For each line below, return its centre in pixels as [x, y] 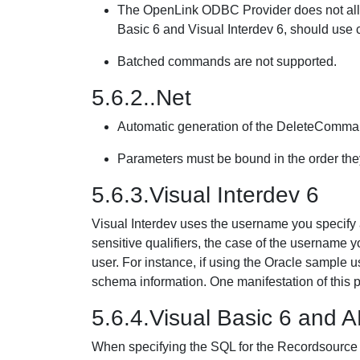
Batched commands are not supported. [227, 61]
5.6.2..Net [141, 98]
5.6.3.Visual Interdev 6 [205, 195]
